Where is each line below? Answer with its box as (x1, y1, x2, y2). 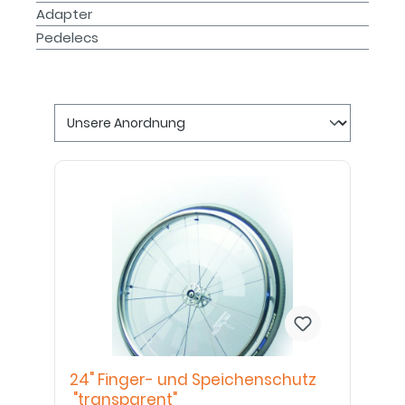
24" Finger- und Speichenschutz (70, 369, 316, 391)
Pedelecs (36, 28, 99, 47)
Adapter (36, 5, 92, 24)
